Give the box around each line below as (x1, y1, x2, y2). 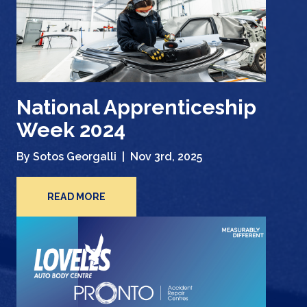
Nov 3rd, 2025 (130, 150, 202, 164)
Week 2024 (16, 117, 125, 142)
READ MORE (47, 191, 106, 203)
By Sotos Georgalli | (16, 150, 127, 164)
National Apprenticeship (16, 95, 256, 119)
